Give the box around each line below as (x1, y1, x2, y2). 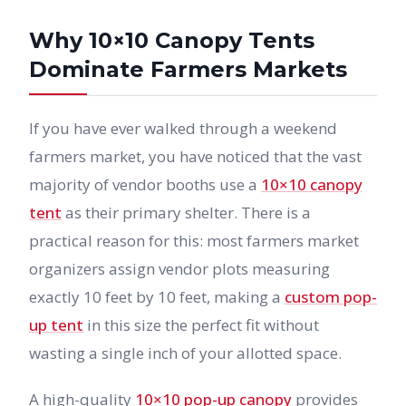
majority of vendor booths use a (29, 174, 261, 195)
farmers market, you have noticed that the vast (29, 146, 362, 167)
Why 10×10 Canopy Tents (29, 27, 314, 53)
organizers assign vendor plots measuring (29, 258, 330, 279)
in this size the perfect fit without (83, 314, 319, 335)
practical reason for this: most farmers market (29, 230, 359, 251)
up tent (29, 314, 83, 335)
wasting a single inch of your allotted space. (29, 343, 342, 363)
